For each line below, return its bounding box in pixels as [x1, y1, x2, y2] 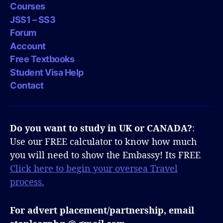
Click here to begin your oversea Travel [10, 162, 178, 175]
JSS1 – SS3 [10, 14, 56, 25]
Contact [10, 80, 44, 91]
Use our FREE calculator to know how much [10, 135, 197, 148]
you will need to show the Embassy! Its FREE [10, 149, 201, 161]
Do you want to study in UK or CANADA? [10, 122, 192, 134]
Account [10, 40, 46, 51]
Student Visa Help [10, 67, 84, 78]
